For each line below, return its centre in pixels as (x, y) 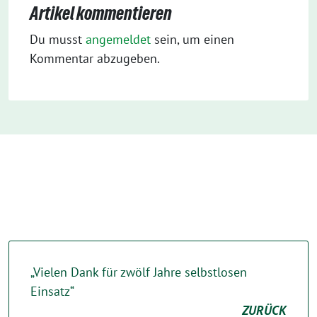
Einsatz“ (52, 291)
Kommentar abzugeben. (95, 58)
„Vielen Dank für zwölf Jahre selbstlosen (139, 272)
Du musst (58, 39)
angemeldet (118, 39)
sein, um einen (192, 39)
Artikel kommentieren (101, 13)
